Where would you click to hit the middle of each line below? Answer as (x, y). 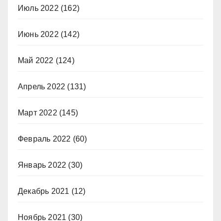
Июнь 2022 (38, 35)
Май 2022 (36, 61)
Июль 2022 (38, 8)
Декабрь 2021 (44, 191)
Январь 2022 (42, 165)
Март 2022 (37, 113)
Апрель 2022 (42, 87)
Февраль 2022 (44, 139)
